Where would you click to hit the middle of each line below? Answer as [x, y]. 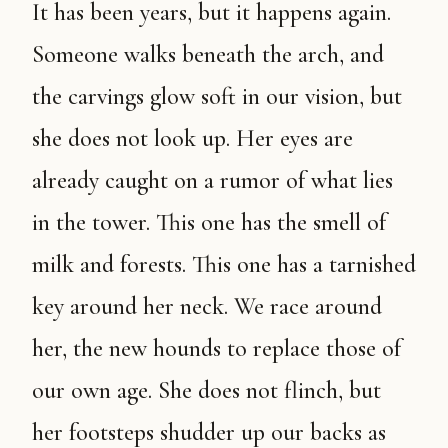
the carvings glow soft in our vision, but [217, 96]
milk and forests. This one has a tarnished [224, 264]
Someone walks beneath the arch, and [208, 54]
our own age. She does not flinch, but [206, 390]
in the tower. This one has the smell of [209, 222]
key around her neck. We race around [207, 306]
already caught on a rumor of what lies [212, 180]
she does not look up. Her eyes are [192, 138]
